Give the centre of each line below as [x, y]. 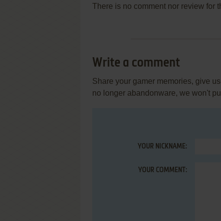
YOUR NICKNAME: [162, 147]
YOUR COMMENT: [163, 170]
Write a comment [136, 63]
